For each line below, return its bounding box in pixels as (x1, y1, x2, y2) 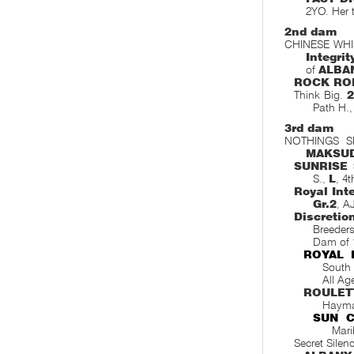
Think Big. (294, 88, 348, 101)
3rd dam (284, 122, 334, 134)
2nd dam (284, 25, 337, 38)
